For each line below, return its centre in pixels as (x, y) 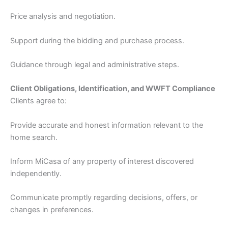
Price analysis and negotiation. (63, 17)
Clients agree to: (38, 101)
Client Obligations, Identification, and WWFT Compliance (113, 89)
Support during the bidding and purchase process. (97, 40)
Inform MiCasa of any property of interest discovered (102, 161)
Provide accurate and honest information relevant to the (107, 125)
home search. (34, 137)
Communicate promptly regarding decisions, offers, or (104, 198)
